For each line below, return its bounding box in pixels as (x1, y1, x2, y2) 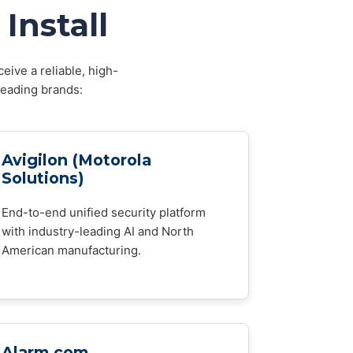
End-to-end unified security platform (2, 205, 206, 220)
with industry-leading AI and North (2, 224, 194, 239)
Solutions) (2, 169, 84, 188)
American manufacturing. (2, 243, 141, 258)
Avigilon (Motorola (2, 150, 151, 169)
